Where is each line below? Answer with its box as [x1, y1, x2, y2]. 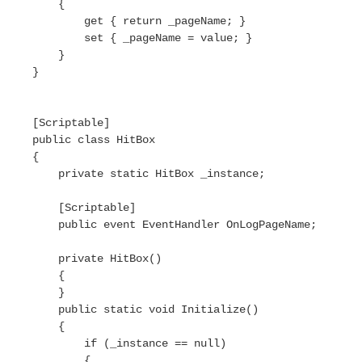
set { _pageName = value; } [6, 32, 252, 44]
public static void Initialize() [6, 303, 259, 316]
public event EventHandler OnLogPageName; [6, 218, 317, 231]
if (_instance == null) [6, 337, 226, 350]
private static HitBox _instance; [6, 167, 265, 180]
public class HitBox [6, 133, 155, 146]
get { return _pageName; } [6, 15, 246, 27]
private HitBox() [6, 252, 162, 265]
